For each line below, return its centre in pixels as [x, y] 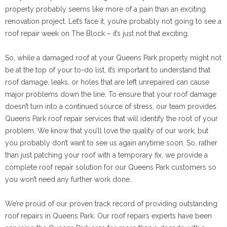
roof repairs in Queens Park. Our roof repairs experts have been [108, 216]
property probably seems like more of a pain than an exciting [105, 9]
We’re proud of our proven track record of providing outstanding [111, 204]
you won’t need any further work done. [68, 179]
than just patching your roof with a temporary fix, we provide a [106, 155]
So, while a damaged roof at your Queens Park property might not [113, 58]
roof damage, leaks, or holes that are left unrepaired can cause [107, 82]
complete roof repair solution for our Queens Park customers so [111, 167]
